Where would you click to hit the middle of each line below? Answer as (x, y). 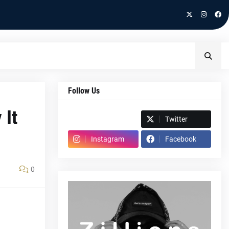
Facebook (180, 139)
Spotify (85, 119)
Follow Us (84, 91)
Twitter (176, 119)
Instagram (108, 139)
